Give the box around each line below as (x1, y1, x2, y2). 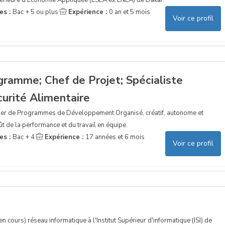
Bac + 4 (12, 132, 35, 142)
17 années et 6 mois (85, 132, 145, 142)
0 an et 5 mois (108, 7, 150, 17)
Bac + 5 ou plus (12, 7, 58, 17)
